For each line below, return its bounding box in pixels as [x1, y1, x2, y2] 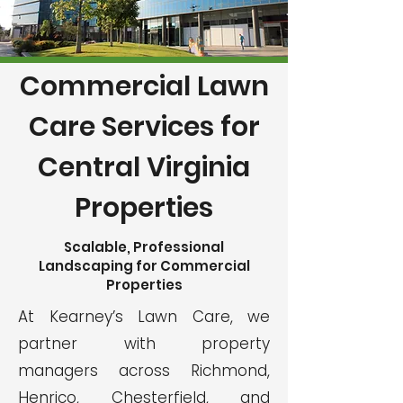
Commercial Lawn [19, 67, 269, 105]
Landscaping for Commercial [38, 256, 250, 275]
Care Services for [28, 108, 260, 146]
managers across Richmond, [18, 360, 270, 381]
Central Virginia [38, 148, 250, 186]
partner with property [18, 333, 270, 354]
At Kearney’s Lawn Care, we [18, 306, 270, 327]
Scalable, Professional [64, 237, 224, 256]
